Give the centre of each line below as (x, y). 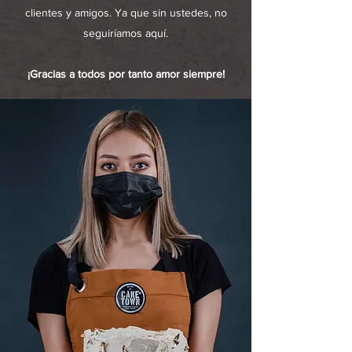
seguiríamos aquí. (126, 33)
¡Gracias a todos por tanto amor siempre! (126, 74)
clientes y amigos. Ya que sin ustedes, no (126, 13)
